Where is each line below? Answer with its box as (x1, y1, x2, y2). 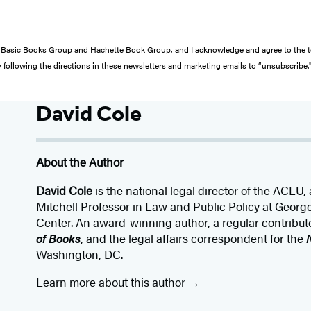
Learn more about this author (36, 273, 189, 290)
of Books (36, 229, 81, 246)
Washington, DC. (36, 245, 124, 262)
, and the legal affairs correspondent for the (81, 229, 307, 246)
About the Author (36, 153, 124, 170)
